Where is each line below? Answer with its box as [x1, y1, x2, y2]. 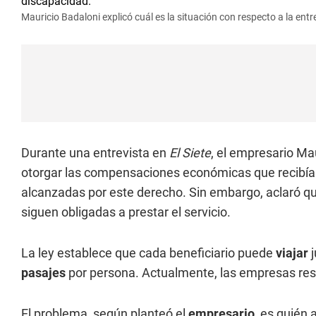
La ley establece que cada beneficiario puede [21, 245, 276, 260]
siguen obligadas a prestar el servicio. [21, 205, 231, 219]
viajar [276, 245, 311, 260]
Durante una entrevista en [21, 145, 169, 160]
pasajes [21, 265, 66, 280]
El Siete [169, 145, 211, 160]
